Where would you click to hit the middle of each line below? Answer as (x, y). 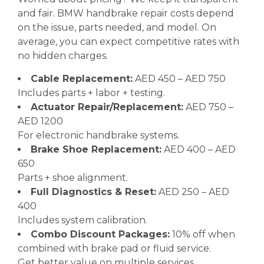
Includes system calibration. (82, 220)
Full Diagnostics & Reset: (93, 192)
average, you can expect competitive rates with (128, 42)
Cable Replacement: (82, 79)
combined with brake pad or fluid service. (114, 248)
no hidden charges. (63, 56)
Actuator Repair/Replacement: (107, 107)
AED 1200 (40, 121)
